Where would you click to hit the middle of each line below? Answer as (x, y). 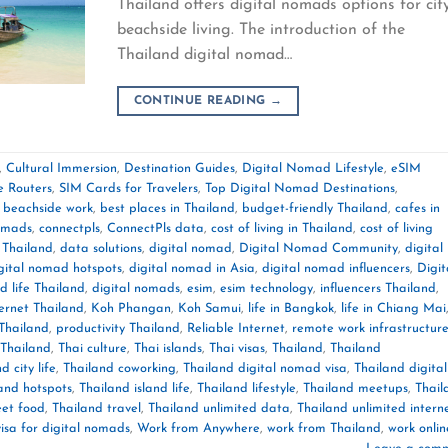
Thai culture (92, 349)
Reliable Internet (236, 329)
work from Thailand (324, 429)
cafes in (417, 209)
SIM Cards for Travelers (128, 189)
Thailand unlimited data (219, 409)
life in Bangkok (291, 309)
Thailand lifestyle (246, 389)
